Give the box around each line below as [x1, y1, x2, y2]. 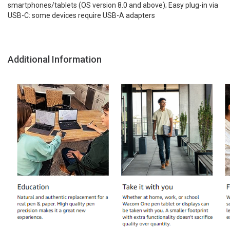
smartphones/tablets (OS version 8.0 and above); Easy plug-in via [8, 1, 218, 9]
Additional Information [8, 54, 102, 65]
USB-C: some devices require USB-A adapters [8, 11, 155, 20]
